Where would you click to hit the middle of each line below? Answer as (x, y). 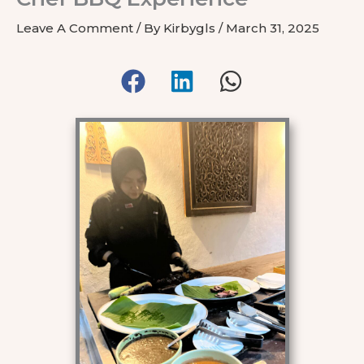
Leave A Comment (75, 28)
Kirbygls (191, 28)
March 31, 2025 (273, 28)
